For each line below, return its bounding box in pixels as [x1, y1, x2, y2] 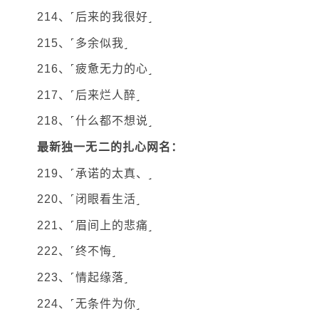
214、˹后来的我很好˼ [37, 11, 153, 23]
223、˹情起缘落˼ [37, 271, 128, 283]
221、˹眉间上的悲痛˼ [37, 219, 153, 231]
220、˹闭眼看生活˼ [37, 193, 141, 206]
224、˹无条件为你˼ [37, 297, 141, 310]
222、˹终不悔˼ [37, 245, 116, 258]
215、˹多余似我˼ [37, 36, 128, 49]
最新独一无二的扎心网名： [37, 141, 184, 154]
